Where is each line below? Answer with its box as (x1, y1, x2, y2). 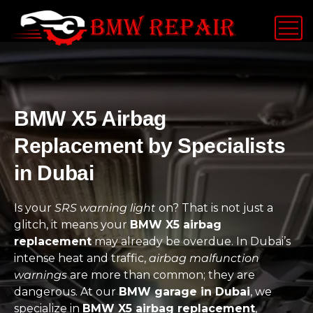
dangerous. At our (14, 285, 119, 298)
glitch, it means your (14, 218, 130, 231)
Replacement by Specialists (14, 134, 286, 157)
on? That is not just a (156, 201, 273, 214)
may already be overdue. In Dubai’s (92, 235, 291, 248)
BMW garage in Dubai (119, 285, 250, 298)
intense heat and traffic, (14, 252, 149, 265)
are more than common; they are (67, 268, 255, 282)
